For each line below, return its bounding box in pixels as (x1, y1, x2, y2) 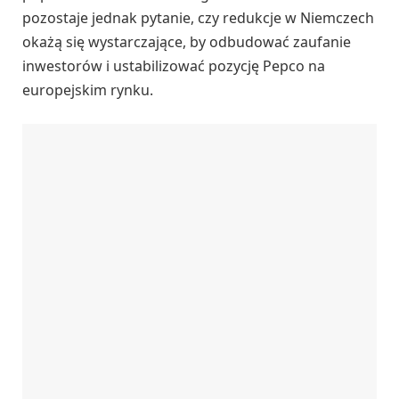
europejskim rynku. (22, 79, 153, 100)
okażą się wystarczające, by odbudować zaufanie (22, 31, 351, 52)
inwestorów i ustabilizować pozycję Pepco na (22, 55, 325, 76)
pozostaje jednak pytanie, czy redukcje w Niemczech (22, 7, 374, 28)
